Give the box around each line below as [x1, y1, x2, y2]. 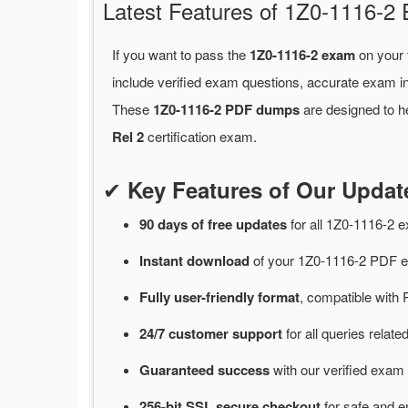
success [218, 360, 273, 381]
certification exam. [144, 127, 257, 147]
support [232, 323, 286, 344]
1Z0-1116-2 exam [250, 45, 355, 66]
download [187, 250, 253, 271]
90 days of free [139, 214, 236, 235]
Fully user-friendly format [139, 287, 300, 308]
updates [236, 214, 291, 235]
